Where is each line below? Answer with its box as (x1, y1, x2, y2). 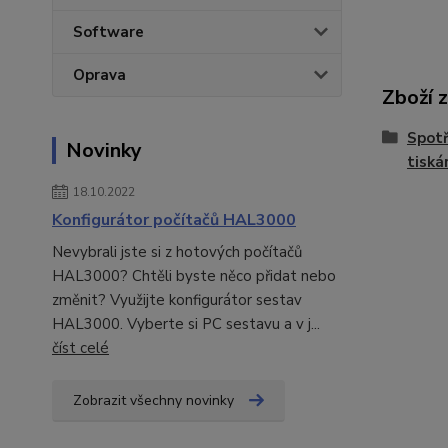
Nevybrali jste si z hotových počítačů (52, 242, 302, 262)
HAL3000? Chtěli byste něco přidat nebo (52, 266, 336, 286)
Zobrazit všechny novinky (73, 391, 234, 410)
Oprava (73, 65, 126, 85)
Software (73, 22, 144, 42)
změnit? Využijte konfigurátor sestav (52, 290, 302, 310)
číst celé (52, 338, 109, 358)
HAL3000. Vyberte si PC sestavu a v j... (52, 314, 320, 334)
